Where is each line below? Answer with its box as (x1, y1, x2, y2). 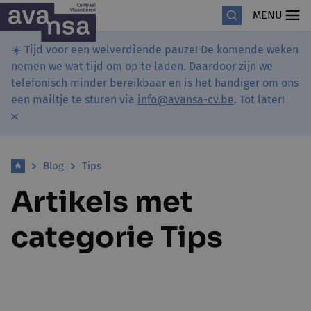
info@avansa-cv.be (137, 93, 234, 106)
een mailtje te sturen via (11, 93, 137, 106)
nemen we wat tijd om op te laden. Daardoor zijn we (11, 60, 273, 73)
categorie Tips (11, 219, 223, 255)
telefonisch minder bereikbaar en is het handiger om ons (11, 76, 299, 90)
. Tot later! (234, 93, 285, 106)
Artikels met (11, 184, 193, 220)
